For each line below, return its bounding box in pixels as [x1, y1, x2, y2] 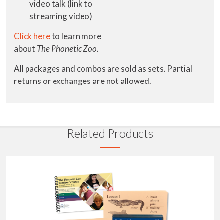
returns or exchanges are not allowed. [14, 75, 151, 86]
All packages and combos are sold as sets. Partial [14, 63, 192, 74]
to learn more [50, 30, 101, 41]
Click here [14, 30, 50, 41]
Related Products [67, 125, 153, 140]
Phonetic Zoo [51, 43, 97, 54]
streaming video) [29, 10, 92, 21]
